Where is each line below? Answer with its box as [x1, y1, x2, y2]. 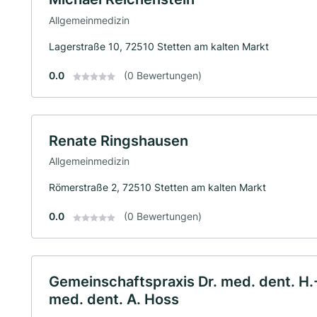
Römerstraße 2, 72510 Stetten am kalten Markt [49, 181, 266, 194]
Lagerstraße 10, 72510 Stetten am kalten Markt [49, 40, 269, 52]
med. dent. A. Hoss [49, 291, 179, 309]
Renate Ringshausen [49, 132, 188, 149]
